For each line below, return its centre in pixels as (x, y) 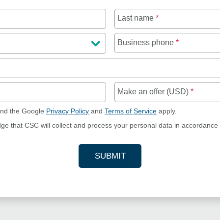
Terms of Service (131, 111)
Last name (136, 18)
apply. (167, 111)
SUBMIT (110, 156)
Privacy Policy (68, 111)
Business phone (146, 42)
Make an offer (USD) (154, 91)
